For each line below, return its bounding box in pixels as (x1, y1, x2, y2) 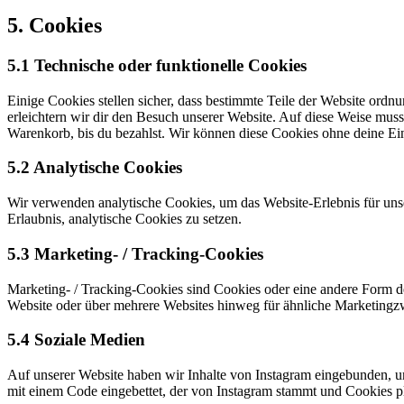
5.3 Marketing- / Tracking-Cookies (7, 243, 263, 263)
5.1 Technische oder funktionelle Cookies (7, 56, 307, 75)
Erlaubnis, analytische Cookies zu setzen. (7, 211, 242, 227)
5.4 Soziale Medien (7, 330, 145, 350)
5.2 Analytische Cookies (7, 158, 182, 178)
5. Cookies (7, 14, 102, 38)
